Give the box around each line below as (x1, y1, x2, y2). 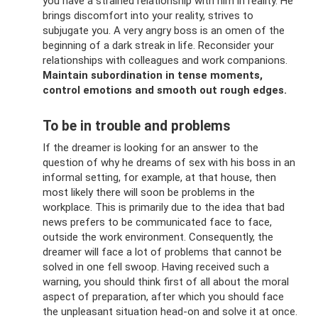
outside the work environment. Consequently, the (43, 230, 273, 243)
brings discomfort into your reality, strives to (43, 9, 253, 22)
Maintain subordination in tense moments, (43, 68, 263, 82)
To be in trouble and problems (43, 117, 231, 134)
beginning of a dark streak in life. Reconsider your (43, 38, 274, 52)
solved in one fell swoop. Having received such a (43, 260, 269, 273)
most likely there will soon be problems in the (43, 185, 255, 199)
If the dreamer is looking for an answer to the (43, 141, 258, 154)
